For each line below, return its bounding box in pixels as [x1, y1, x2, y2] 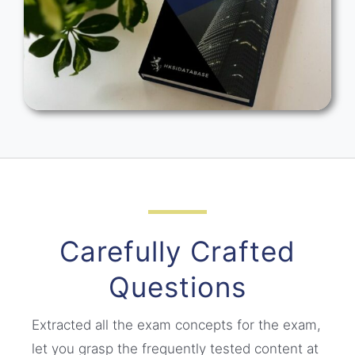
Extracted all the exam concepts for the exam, [32, 317, 321, 334]
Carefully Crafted [59, 235, 296, 269]
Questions [109, 270, 246, 304]
